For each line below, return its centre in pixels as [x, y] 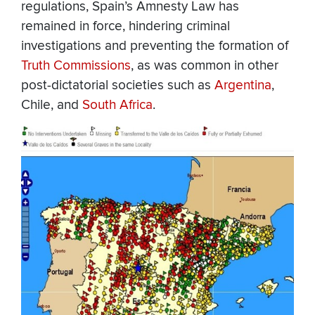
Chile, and [52, 105]
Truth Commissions [76, 66]
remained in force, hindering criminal [126, 27]
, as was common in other [205, 66]
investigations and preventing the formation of [155, 46]
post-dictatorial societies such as [118, 86]
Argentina [243, 86]
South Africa [117, 105]
